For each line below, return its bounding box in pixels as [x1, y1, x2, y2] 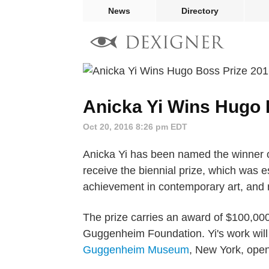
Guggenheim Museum [83, 243, 189, 256]
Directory [181, 6, 219, 16]
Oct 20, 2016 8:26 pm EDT [83, 121, 187, 131]
